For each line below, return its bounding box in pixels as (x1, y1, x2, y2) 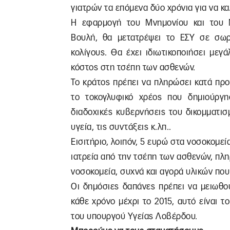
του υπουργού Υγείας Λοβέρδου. (71, 212, 198, 221)
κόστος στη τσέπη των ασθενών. (71, 63, 196, 72)
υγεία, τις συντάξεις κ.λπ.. (71, 123, 171, 131)
